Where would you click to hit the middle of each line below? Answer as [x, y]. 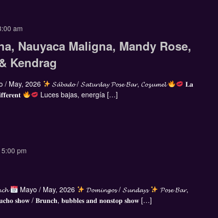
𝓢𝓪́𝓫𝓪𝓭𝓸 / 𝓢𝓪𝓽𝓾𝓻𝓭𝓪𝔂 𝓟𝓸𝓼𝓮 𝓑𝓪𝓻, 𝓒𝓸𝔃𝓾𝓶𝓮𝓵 [109, 84]
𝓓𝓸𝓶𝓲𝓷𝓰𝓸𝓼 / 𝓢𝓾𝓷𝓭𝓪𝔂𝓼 [118, 189]
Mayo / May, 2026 [47, 189]
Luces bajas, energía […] [78, 95]
